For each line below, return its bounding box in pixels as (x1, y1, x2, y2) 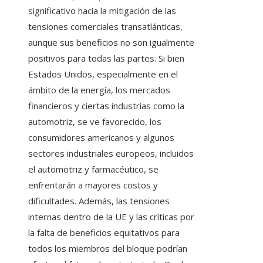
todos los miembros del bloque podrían (28, 242, 187, 255)
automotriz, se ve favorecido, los (28, 116, 161, 128)
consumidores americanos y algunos (28, 131, 174, 144)
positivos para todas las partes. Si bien (28, 52, 184, 65)
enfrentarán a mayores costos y (28, 179, 158, 191)
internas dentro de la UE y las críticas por (28, 211, 194, 223)
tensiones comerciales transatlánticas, (28, 21, 183, 33)
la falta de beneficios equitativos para (28, 227, 180, 239)
